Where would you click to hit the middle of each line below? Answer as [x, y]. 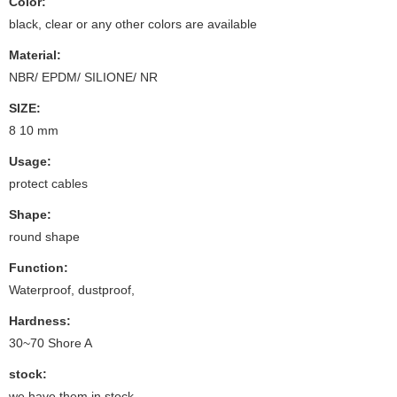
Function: [39, 267]
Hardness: [40, 320]
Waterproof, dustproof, [72, 289]
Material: [35, 54]
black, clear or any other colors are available [133, 23]
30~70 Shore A [51, 343]
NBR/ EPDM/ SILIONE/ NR [83, 77]
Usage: [30, 161]
